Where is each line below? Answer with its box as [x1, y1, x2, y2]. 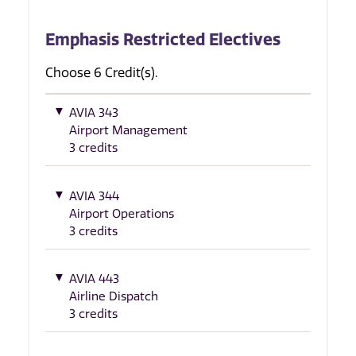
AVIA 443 [69, 272, 119, 287]
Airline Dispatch [69, 289, 158, 304]
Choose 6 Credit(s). [45, 65, 157, 81]
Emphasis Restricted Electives [45, 30, 281, 50]
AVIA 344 [69, 188, 119, 203]
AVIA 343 [69, 106, 118, 121]
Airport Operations [69, 206, 174, 221]
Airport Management [69, 123, 188, 138]
